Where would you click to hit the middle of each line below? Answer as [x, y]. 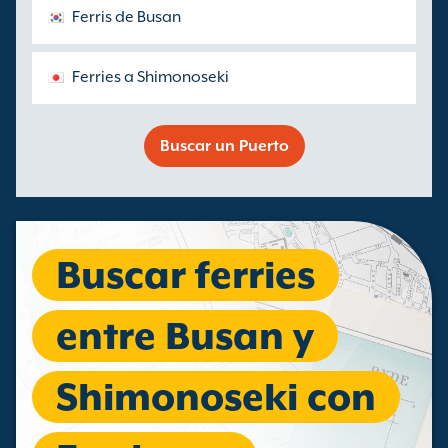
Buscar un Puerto [224, 146]
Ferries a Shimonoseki [150, 77]
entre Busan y [185, 336]
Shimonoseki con [216, 397]
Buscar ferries [185, 275]
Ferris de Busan [126, 17]
